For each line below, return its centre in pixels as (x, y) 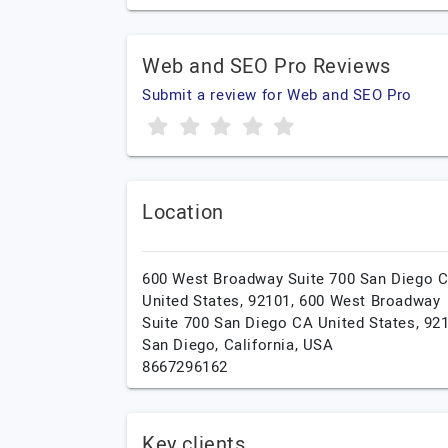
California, (263, 345)
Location (183, 212)
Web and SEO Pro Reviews (266, 66)
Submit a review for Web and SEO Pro (277, 95)
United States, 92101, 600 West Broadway (291, 301)
